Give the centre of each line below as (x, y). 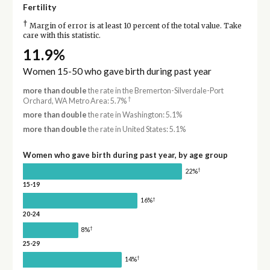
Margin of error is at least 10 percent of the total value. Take (134, 26)
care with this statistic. (61, 35)
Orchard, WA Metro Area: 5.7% (75, 101)
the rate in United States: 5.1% (136, 129)
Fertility (39, 7)
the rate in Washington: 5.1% (134, 115)
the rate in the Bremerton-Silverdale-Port (155, 90)
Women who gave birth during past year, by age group (125, 155)
